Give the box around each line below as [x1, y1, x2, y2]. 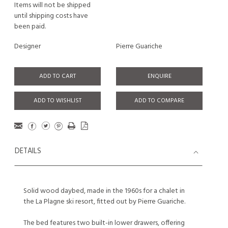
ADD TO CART [39, 71, 76, 81]
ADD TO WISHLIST [34, 96, 81, 106]
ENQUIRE [147, 71, 172, 81]
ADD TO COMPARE [134, 96, 184, 106]
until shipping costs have [14, 10, 88, 22]
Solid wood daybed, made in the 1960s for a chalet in [23, 185, 185, 197]
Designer [14, 41, 41, 52]
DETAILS [15, 146, 41, 157]
